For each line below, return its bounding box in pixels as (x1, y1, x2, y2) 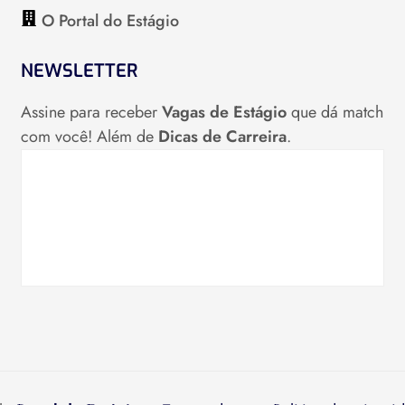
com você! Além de (20, 125, 158, 148)
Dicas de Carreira (157, 125, 287, 148)
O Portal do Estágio (41, 9, 179, 33)
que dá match (286, 100, 383, 124)
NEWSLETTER (20, 59, 137, 83)
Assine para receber (20, 100, 162, 124)
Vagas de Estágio (161, 100, 287, 124)
